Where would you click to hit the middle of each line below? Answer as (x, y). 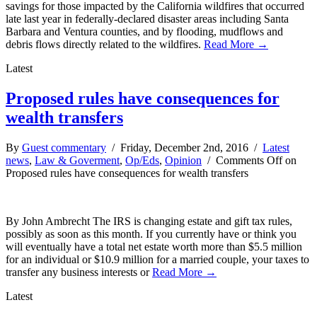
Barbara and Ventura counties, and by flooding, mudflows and (144, 32)
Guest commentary (64, 148)
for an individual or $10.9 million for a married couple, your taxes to (157, 260)
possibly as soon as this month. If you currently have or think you (151, 234)
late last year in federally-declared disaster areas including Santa (147, 19)
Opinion (183, 161)
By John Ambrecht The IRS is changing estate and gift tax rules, (149, 221)
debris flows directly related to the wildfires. (105, 45)
